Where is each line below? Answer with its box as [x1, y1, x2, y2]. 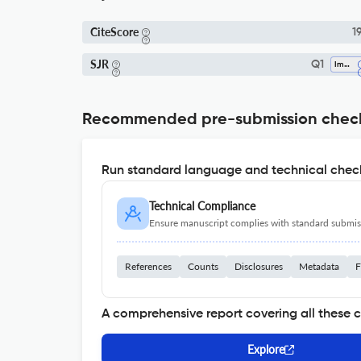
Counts [188, 260, 218, 272]
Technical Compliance [149, 199, 255, 213]
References [125, 260, 172, 272]
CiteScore [90, 25, 139, 39]
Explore [247, 342, 284, 356]
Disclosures [234, 260, 283, 272]
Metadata [299, 260, 339, 272]
